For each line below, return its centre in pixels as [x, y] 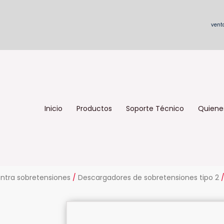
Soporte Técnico [155, 108]
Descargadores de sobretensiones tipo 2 [148, 177]
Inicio [53, 108]
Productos [94, 108]
